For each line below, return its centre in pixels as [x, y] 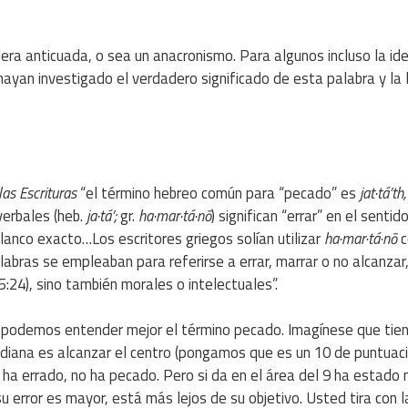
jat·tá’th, [383, 193]
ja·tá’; [102, 216]
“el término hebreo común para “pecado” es [218, 193]
